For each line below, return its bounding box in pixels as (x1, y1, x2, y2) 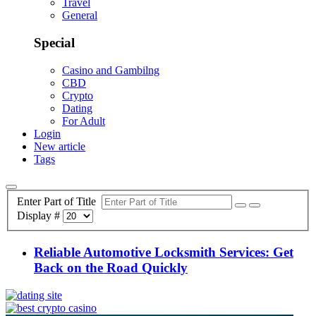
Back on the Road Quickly (34, 260, 188, 276)
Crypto (62, 89, 93, 102)
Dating (62, 102, 92, 114)
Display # (17, 209, 63, 222)
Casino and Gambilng (62, 63, 159, 76)
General (62, 9, 97, 22)
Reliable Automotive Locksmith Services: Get (34, 245, 293, 260)
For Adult (62, 114, 105, 127)
